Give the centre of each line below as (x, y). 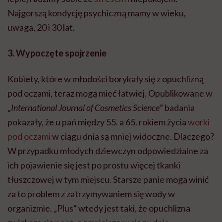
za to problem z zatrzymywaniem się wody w (91, 194)
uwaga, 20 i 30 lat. (41, 28)
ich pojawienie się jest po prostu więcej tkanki (94, 165)
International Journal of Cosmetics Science (85, 108)
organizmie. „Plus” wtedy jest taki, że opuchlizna (99, 208)
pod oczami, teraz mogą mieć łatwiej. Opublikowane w (110, 93)
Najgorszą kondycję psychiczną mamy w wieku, (97, 13)
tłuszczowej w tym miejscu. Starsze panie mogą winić (108, 180)
